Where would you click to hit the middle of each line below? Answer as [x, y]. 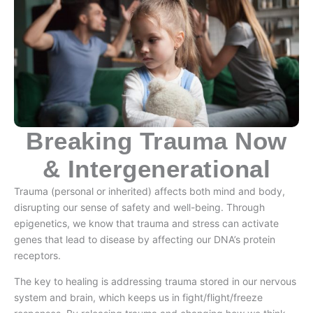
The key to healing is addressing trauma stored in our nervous [155, 282]
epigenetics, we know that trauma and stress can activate [146, 224]
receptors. [37, 256]
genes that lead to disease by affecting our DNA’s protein [145, 240]
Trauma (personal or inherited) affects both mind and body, [150, 191]
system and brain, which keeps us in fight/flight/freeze [138, 298]
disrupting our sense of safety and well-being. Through [139, 208]
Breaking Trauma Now [156, 141]
